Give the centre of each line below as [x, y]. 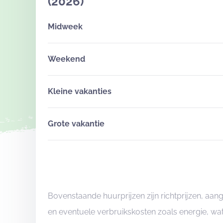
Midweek [65, 27]
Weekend [66, 59]
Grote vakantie [76, 124]
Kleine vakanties [80, 91]
